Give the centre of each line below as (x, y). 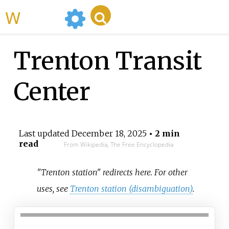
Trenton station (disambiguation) (132, 188)
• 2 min (163, 134)
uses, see (54, 188)
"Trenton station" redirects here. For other (112, 172)
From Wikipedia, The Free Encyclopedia (118, 145)
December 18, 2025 (109, 134)
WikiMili (40, 17)
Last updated (45, 134)
